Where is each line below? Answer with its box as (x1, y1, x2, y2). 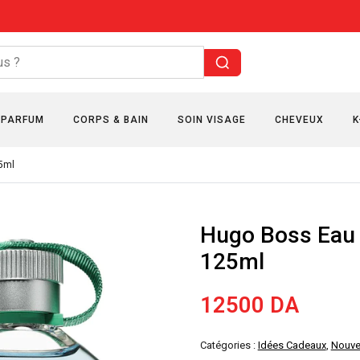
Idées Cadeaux (257, 339, 326, 351)
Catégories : (199, 339, 258, 351)
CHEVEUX (275, 114, 324, 125)
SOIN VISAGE (178, 114, 246, 125)
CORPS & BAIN (73, 114, 149, 125)
